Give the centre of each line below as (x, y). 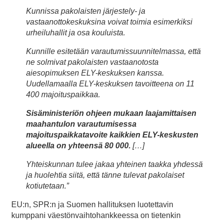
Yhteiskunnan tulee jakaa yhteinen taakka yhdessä (114, 164)
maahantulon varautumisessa (81, 124)
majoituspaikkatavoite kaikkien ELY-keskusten (112, 135)
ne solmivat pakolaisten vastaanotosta (92, 62)
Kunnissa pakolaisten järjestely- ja (86, 11)
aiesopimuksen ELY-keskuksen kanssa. (95, 73)
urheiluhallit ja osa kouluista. (76, 32)
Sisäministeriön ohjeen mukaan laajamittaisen (111, 113)
